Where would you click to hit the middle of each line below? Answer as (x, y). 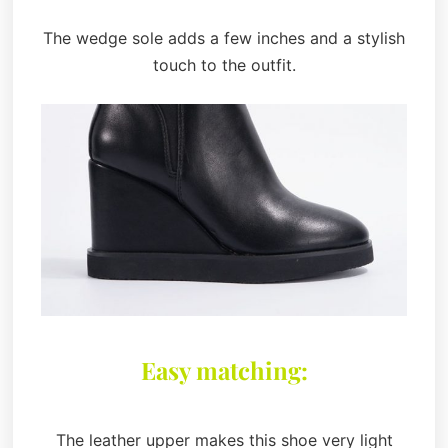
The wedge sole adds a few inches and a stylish (224, 37)
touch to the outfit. (224, 64)
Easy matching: (224, 369)
